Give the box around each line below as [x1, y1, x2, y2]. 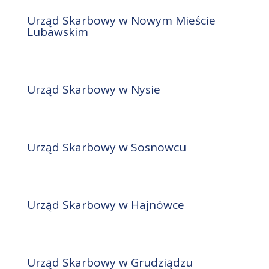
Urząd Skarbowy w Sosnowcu [26, 139, 186, 156]
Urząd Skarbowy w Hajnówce [26, 197, 184, 213]
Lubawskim [26, 24, 88, 40]
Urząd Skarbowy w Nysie [26, 82, 160, 98]
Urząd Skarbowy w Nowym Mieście [26, 13, 216, 29]
